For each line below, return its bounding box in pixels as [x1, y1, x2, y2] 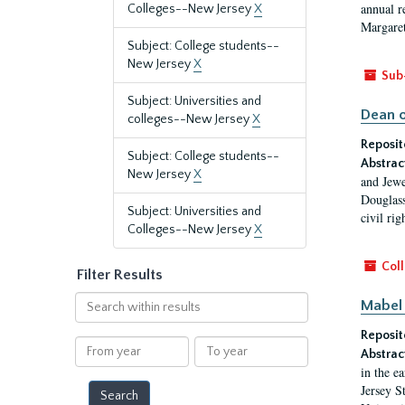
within [73, 311, 111, 325]
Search [73, 293, 114, 307]
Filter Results [77, 267, 163, 283]
